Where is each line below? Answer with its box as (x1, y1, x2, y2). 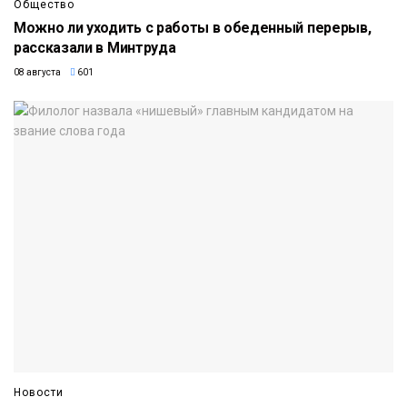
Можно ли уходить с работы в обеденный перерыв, (14, 18, 372, 36)
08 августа (14, 66, 61, 77)
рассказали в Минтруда (14, 38, 176, 56)
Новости (14, 385, 64, 399)
